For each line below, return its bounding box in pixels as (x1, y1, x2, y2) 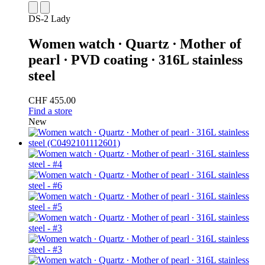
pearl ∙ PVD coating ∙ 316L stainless (28, 51, 243, 67)
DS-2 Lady (28, 13, 70, 24)
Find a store (28, 106, 72, 117)
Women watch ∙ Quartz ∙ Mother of (28, 35, 241, 51)
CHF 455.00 (28, 95, 76, 106)
